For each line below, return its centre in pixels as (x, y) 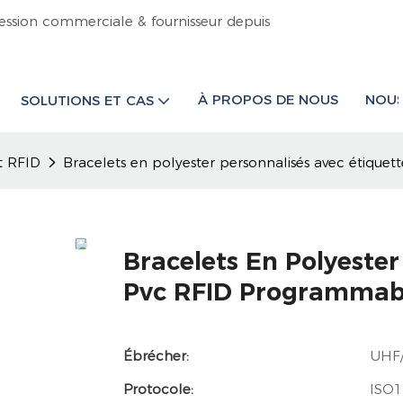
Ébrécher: (156, 356)
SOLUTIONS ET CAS (87, 100)
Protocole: (158, 390)
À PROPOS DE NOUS (268, 99)
